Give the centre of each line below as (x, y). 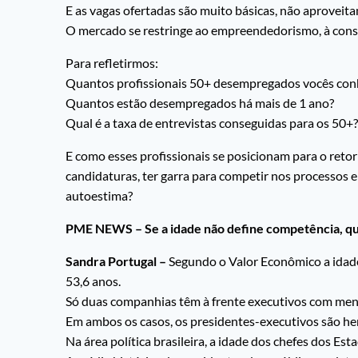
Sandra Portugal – (116, 261)
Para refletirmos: (112, 63)
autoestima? (99, 196)
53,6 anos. (93, 281)
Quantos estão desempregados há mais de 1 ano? (200, 103)
